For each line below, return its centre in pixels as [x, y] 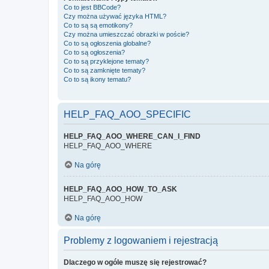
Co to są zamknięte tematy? [104, 70]
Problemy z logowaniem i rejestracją [141, 240]
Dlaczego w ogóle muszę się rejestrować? [135, 262]
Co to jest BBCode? [92, 7]
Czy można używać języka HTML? [115, 16]
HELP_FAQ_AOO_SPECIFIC [127, 114]
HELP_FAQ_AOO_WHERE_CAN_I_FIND [132, 136]
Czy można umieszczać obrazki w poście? [126, 34]
